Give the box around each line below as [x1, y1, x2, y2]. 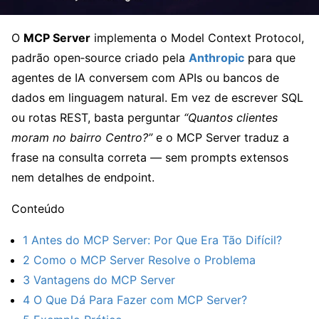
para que [244, 50, 296, 65]
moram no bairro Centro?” [11, 130, 152, 145]
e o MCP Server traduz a [152, 130, 289, 145]
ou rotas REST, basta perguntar [11, 110, 184, 125]
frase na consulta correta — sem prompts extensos [11, 150, 288, 164]
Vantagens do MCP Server [30, 272, 175, 287]
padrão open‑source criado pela [11, 50, 189, 65]
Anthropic [189, 50, 244, 65]
